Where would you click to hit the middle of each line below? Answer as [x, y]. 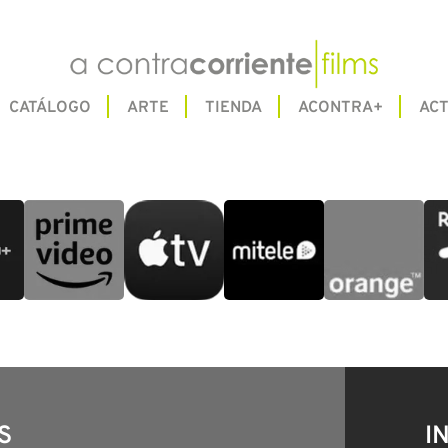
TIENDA [233, 108]
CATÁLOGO [49, 108]
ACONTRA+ [340, 108]
